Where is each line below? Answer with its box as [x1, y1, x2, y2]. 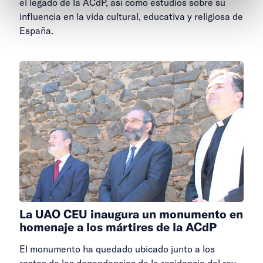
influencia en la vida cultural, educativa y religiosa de [19, 11, 243, 22]
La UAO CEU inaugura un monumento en [19, 207, 243, 221]
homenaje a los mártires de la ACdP [19, 220, 217, 234]
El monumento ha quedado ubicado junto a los [19, 243, 215, 254]
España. [19, 25, 53, 36]
